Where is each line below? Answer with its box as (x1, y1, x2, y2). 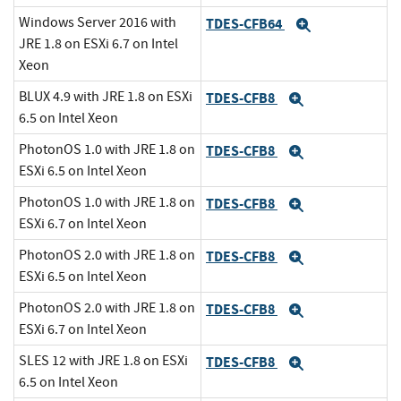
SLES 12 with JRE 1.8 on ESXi (19, 352, 188, 371)
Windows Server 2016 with (19, 13, 176, 32)
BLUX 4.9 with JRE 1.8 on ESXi (19, 88, 192, 107)
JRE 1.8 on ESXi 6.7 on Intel (19, 35, 178, 54)
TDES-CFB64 (206, 13, 285, 33)
